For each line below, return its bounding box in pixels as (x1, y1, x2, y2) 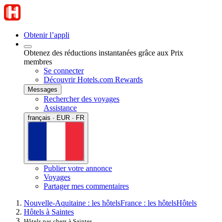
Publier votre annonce (44, 164, 112, 172)
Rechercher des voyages (44, 95, 119, 103)
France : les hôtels (120, 198, 176, 207)
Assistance (44, 104, 77, 112)
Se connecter (44, 66, 84, 75)
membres (24, 57, 52, 66)
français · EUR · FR (28, 114, 84, 121)
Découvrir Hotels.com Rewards (44, 75, 143, 84)
